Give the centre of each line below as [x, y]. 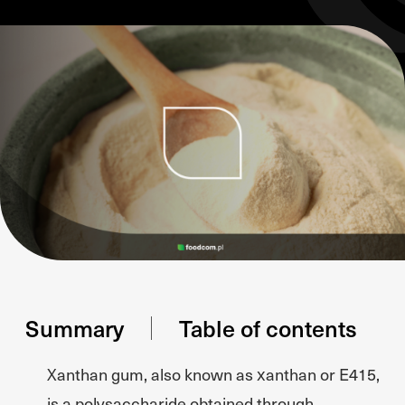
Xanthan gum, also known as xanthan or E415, [213, 374]
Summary [75, 328]
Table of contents [268, 328]
